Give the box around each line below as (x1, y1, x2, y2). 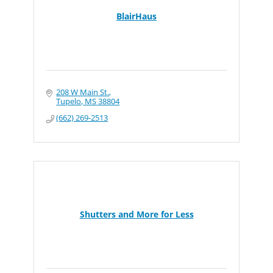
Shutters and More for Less (79, 208, 194, 220)
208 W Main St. (56, 87, 110, 97)
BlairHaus (116, 10, 157, 22)
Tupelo (56, 96, 82, 107)
